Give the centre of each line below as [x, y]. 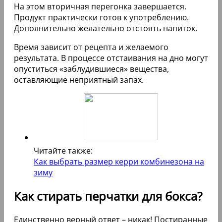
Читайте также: [63, 151]
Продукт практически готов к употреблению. [101, 18]
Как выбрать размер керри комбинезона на [119, 162]
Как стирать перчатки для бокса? [108, 196]
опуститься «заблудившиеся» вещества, [91, 69]
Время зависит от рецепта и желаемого [91, 47]
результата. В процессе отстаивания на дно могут [111, 58]
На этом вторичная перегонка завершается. [100, 7]
